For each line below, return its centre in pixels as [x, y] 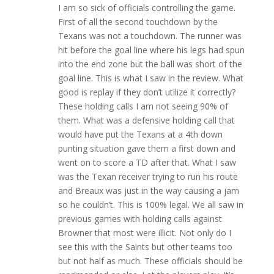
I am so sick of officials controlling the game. [146, 8]
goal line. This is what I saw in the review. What [150, 78]
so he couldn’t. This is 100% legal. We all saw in [150, 205]
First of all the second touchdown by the [138, 22]
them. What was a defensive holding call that [146, 120]
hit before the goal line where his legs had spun [151, 50]
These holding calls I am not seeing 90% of [143, 106]
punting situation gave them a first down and [146, 148]
